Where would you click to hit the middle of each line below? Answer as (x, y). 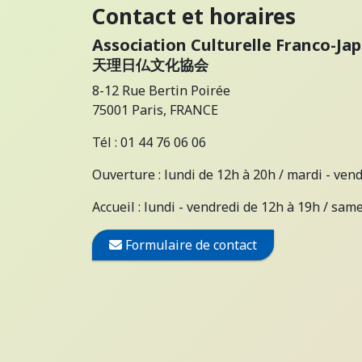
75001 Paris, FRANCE (155, 110)
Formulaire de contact (189, 245)
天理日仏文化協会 (150, 65)
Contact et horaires (194, 16)
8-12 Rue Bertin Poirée (161, 90)
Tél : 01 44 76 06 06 (149, 142)
